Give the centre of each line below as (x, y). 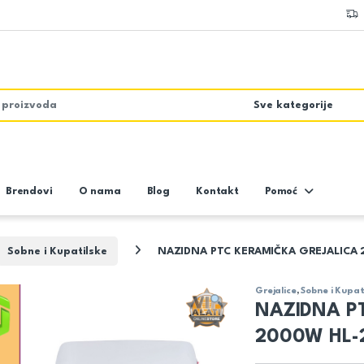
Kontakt (217, 192)
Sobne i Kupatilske (57, 251)
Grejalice (276, 291)
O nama (100, 192)
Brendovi (29, 192)
